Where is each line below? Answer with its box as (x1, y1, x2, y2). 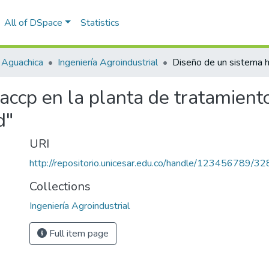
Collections (29, 178, 91, 195)
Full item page (47, 227, 109, 240)
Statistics (80, 16, 119, 29)
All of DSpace (4, 16, 62, 29)
